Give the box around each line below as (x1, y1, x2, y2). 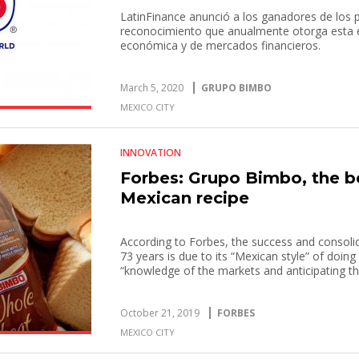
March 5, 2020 (120, 81, 184, 95)
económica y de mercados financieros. (120, 38, 321, 53)
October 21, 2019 (120, 306, 200, 320)
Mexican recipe (120, 188, 250, 208)
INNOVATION (120, 146, 182, 159)
